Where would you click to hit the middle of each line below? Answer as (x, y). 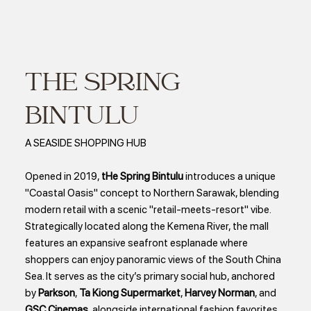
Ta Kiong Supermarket (130, 293)
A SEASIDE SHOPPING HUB (85, 143)
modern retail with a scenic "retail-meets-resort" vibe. (148, 210)
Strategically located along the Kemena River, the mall (147, 227)
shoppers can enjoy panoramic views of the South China (153, 260)
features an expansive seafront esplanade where (137, 243)
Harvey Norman (220, 293)
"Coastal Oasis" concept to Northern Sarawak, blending (152, 193)
